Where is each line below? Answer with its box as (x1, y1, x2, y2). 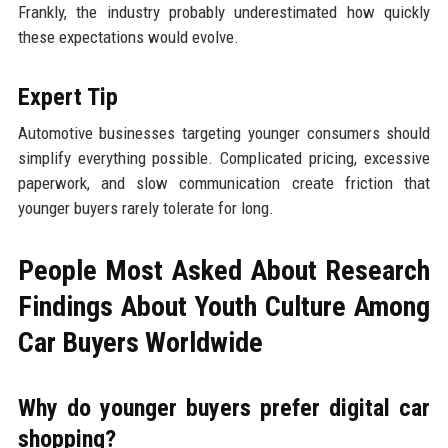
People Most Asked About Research (17, 253, 431, 287)
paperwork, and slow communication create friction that (17, 172, 431, 193)
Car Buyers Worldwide (17, 325, 263, 359)
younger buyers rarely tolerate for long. (17, 197, 274, 218)
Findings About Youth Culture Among (17, 289, 431, 323)
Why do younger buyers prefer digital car (17, 393, 431, 422)
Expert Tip (17, 82, 118, 111)
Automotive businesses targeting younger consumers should (17, 122, 431, 143)
